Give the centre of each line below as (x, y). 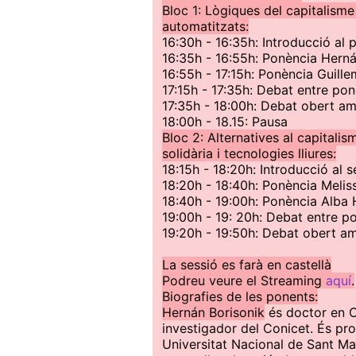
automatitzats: (205, 26)
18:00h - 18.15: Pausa (225, 122)
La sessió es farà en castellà (247, 265)
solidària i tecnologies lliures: (249, 153)
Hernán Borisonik (213, 312)
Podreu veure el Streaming (244, 281)
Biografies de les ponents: (240, 296)
